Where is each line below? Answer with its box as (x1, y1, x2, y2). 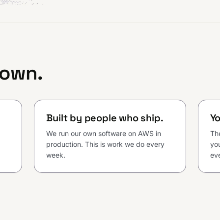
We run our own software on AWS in (46, 129, 162, 138)
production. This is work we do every (46, 140, 165, 149)
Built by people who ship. (46, 111, 164, 125)
